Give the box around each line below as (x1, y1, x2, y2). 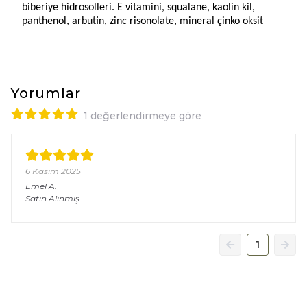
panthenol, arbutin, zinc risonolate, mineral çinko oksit (22, 16, 263, 27)
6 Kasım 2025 (25, 166, 81, 176)
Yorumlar (11, 85, 81, 101)
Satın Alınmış (25, 193, 79, 204)
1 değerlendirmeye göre (84, 110, 201, 122)
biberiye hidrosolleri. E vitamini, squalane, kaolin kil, (22, 2, 255, 13)
